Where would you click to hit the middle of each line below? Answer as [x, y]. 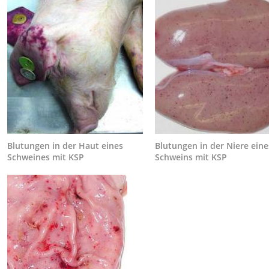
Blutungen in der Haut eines [65, 146]
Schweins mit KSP [191, 157]
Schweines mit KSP [46, 157]
